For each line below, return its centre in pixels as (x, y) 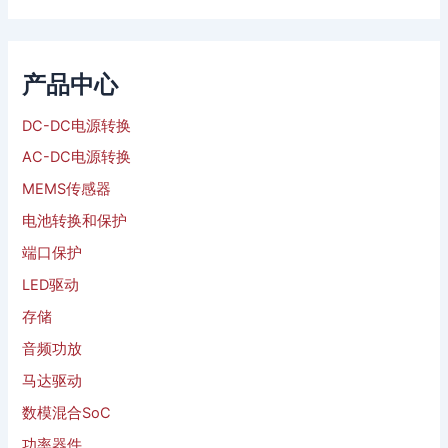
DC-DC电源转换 (77, 125)
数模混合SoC (67, 412)
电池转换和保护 (75, 221)
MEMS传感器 (67, 189)
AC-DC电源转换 (77, 157)
